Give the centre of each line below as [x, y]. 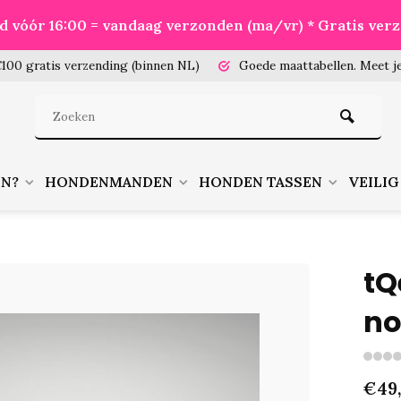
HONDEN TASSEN [260, 182]
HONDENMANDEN [109, 182]
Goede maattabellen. [298, 65]
